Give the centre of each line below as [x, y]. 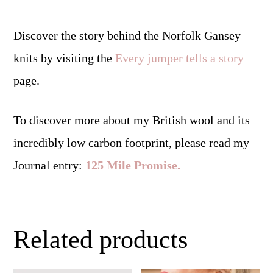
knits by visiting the [65, 58]
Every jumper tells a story [180, 58]
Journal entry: [48, 165]
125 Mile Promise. [133, 165]
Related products [101, 239]
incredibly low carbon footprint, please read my [132, 142]
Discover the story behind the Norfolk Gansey [127, 35]
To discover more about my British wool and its [132, 120]
